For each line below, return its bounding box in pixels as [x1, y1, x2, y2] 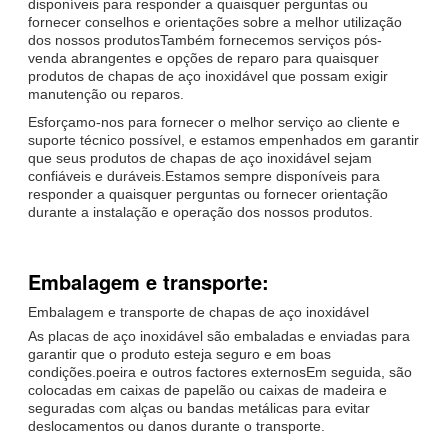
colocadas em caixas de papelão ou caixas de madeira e [28, 381, 387, 398]
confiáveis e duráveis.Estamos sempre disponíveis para [28, 167, 380, 184]
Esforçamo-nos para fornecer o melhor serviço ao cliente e [28, 113, 400, 130]
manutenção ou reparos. [28, 85, 184, 102]
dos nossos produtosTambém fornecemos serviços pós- [28, 31, 382, 48]
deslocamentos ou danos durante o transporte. [28, 417, 325, 434]
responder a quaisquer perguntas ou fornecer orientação [28, 185, 388, 202]
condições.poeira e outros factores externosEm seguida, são [28, 363, 412, 380]
